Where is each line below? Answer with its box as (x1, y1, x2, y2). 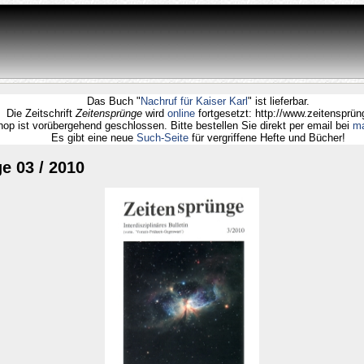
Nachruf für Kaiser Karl (161, 95, 269, 108)
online (188, 107, 219, 120)
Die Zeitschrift (27, 107, 97, 120)
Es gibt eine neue (71, 132, 158, 145)
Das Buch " (107, 95, 162, 108)
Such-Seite (157, 132, 210, 145)
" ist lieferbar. (268, 95, 331, 108)
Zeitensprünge (96, 107, 163, 120)
